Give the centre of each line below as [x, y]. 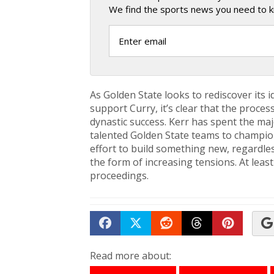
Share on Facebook [159, 240]
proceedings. [119, 176]
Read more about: [131, 256]
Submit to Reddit [214, 240]
